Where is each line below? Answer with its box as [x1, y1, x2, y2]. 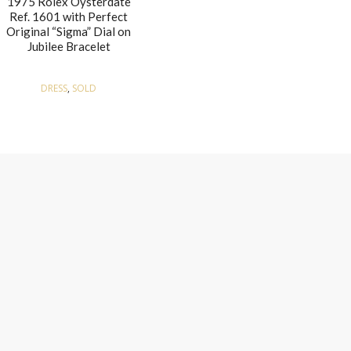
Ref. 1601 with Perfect [9, 9, 128, 24]
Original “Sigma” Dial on [6, 24, 132, 38]
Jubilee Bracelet [27, 38, 110, 53]
